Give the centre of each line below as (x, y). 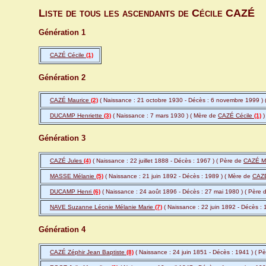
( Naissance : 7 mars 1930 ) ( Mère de (164, 116)
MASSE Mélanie (73, 176)
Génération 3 (62, 138)
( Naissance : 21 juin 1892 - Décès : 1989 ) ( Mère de (178, 176)
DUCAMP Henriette (77, 116)
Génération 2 (62, 78)
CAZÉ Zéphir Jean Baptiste (88, 252)
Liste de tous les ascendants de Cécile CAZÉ (147, 13)
